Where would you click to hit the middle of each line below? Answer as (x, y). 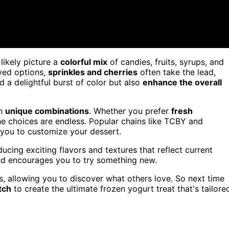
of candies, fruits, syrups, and (166, 62)
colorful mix (84, 62)
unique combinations (47, 111)
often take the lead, (177, 72)
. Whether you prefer (130, 111)
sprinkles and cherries (93, 72)
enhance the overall (182, 82)
